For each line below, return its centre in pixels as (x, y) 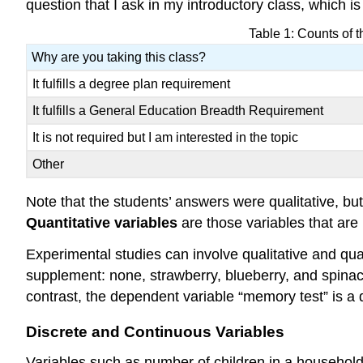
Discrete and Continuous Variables (155, 332)
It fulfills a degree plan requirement (132, 84)
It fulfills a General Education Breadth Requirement (178, 111)
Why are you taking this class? (119, 58)
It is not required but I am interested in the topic (166, 138)
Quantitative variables (102, 223)
